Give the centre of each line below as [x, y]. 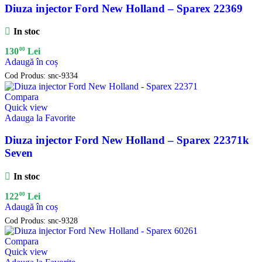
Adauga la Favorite [40, 118]
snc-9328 [63, 221]
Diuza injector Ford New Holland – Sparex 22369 [124, 8]
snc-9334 [63, 76]
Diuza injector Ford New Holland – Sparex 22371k [127, 140]
